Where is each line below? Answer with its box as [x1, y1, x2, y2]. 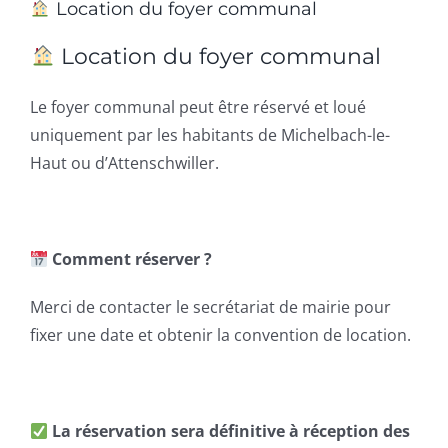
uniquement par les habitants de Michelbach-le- [30, 124, 390, 146]
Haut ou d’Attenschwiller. [30, 152, 219, 174]
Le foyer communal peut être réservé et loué [30, 96, 366, 118]
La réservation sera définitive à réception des [52, 420, 411, 442]
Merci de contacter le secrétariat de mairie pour [30, 296, 391, 318]
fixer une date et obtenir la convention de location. [30, 324, 411, 346]
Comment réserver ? [52, 248, 213, 270]
